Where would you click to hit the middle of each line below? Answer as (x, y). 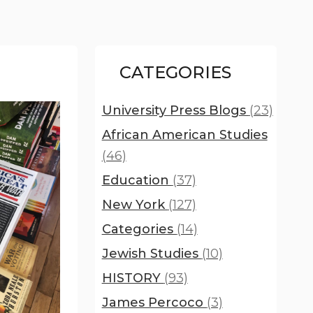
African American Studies (184, 135)
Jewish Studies (152, 254)
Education (137, 180)
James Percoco (154, 303)
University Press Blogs (175, 110)
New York (135, 205)
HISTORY (133, 278)
